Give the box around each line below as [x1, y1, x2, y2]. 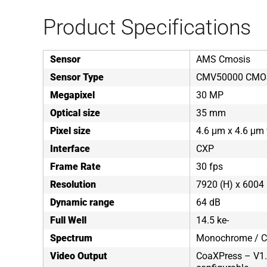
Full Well [50, 215, 86, 226]
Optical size [50, 107, 100, 119]
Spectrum [50, 232, 92, 244]
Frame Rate [50, 161, 101, 172]
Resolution [50, 179, 96, 190]
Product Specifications [43, 15, 252, 40]
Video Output [50, 250, 107, 262]
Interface [50, 143, 90, 154]
